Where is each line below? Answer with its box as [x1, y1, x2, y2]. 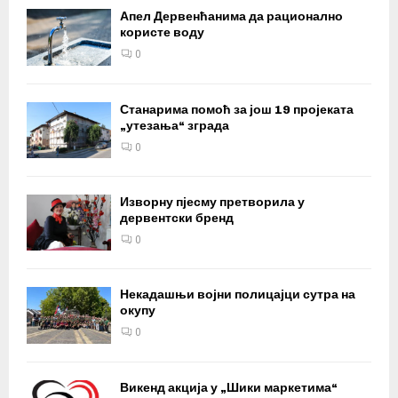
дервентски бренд [120, 211, 234, 227]
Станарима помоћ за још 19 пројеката [120, 101, 354, 117]
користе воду [120, 25, 204, 41]
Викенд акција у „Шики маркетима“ [120, 379, 338, 395]
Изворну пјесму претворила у [120, 195, 305, 211]
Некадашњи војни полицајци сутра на [120, 287, 355, 303]
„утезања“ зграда [120, 117, 229, 133]
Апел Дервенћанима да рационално [120, 9, 343, 25]
